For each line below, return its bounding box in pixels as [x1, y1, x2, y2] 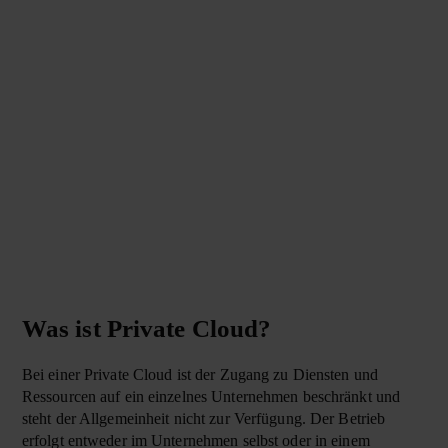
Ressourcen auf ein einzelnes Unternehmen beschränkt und [21, 388, 401, 406]
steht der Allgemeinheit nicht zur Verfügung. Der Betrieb [21, 410, 386, 428]
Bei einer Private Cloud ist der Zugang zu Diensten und [21, 366, 378, 384]
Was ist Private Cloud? [21, 315, 272, 343]
